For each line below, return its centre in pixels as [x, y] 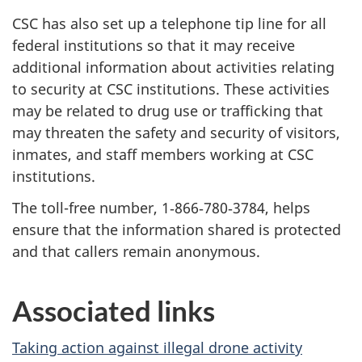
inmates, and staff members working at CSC [163, 155]
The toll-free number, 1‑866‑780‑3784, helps [161, 207]
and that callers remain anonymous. [136, 251]
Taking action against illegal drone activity [157, 348]
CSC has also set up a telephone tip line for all [169, 24]
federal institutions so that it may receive [154, 46]
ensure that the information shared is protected [177, 229]
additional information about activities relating [173, 67]
